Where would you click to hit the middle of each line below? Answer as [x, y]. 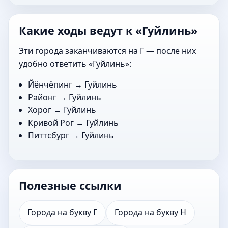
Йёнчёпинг [50, 84]
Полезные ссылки [70, 185]
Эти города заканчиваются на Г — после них [107, 51]
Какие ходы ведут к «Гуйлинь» [108, 30]
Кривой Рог [51, 122]
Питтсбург [49, 135]
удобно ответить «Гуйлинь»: [75, 63]
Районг [42, 97]
